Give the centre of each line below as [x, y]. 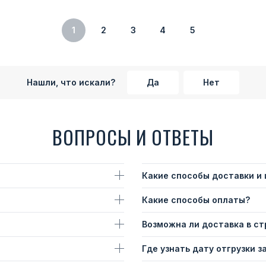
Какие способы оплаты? [196, 200]
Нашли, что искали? [71, 82]
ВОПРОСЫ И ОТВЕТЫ [133, 137]
